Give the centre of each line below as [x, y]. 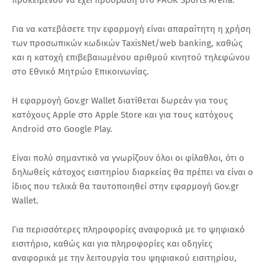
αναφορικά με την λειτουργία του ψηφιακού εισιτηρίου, [124, 258]
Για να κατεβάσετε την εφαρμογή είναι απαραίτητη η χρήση [131, 29]
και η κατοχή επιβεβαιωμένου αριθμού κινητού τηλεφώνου [131, 57]
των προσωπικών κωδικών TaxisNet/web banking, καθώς [127, 43]
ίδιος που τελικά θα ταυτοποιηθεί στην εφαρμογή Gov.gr [125, 186]
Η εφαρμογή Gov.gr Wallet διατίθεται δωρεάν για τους [120, 100]
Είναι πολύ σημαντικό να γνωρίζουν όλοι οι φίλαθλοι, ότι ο [128, 158]
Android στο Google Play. [62, 129]
